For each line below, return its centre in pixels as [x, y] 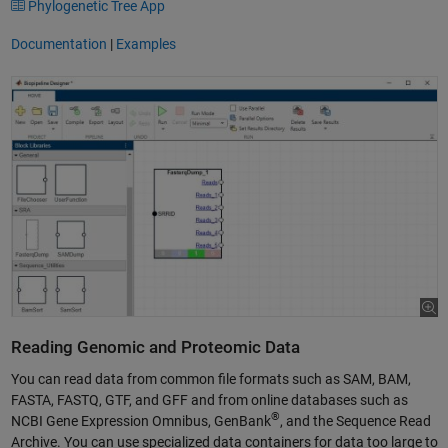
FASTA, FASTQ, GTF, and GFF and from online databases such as [209, 399]
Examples [145, 44]
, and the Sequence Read [355, 420]
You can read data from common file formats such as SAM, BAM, [210, 378]
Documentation [58, 44]
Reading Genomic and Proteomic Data [155, 348]
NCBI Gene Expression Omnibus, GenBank [140, 420]
